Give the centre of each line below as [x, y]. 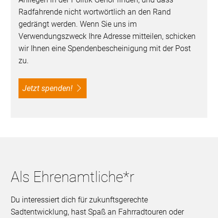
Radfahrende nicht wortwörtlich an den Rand [95, 12]
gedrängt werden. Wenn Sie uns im [78, 24]
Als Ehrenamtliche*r [73, 177]
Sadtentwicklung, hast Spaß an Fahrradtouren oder [98, 212]
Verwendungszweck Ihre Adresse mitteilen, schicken [107, 36]
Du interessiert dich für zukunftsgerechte [80, 200]
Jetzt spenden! [50, 89]
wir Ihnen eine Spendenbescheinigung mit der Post [105, 49]
